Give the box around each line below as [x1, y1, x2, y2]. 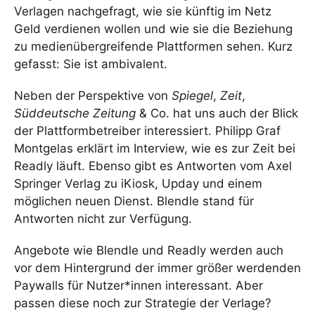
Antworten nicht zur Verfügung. [14, 211, 192, 226]
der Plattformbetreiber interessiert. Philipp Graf [14, 123, 281, 138]
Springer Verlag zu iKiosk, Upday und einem [14, 176, 262, 191]
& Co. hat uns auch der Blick [136, 105, 298, 120]
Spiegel [172, 88, 213, 103]
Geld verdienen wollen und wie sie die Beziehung [14, 22, 292, 36]
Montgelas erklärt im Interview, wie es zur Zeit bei [14, 141, 295, 155]
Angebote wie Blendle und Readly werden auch [14, 243, 283, 257]
